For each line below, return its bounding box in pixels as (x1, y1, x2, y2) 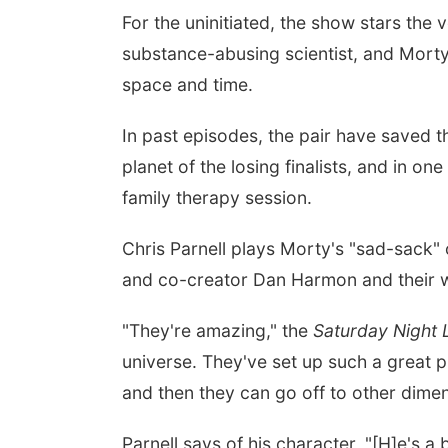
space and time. (122, 74, 253, 95)
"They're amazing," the (122, 320, 313, 341)
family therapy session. (122, 187, 312, 208)
